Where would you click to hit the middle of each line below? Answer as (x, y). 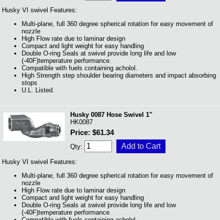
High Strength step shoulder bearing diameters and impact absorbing (119, 76)
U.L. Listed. (38, 90)
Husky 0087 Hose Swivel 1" (111, 115)
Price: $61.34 (92, 133)
